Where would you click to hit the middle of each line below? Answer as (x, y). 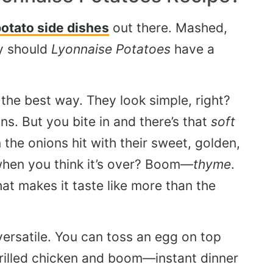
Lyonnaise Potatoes (111, 49)
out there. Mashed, (168, 27)
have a (193, 49)
